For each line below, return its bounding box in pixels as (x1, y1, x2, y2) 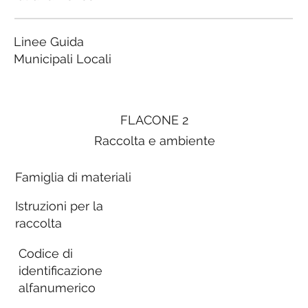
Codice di (19, 245, 74, 261)
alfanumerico (19, 280, 96, 295)
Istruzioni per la (15, 199, 104, 214)
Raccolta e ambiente (93, 133, 215, 148)
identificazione (19, 263, 103, 278)
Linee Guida (14, 34, 85, 49)
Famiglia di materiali (14, 169, 131, 184)
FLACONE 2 (120, 113, 189, 128)
